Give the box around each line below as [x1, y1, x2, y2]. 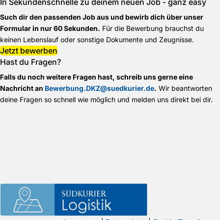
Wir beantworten [157, 83, 212, 92]
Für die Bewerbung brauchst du [100, 24, 204, 32]
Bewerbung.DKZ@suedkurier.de [45, 83, 154, 92]
